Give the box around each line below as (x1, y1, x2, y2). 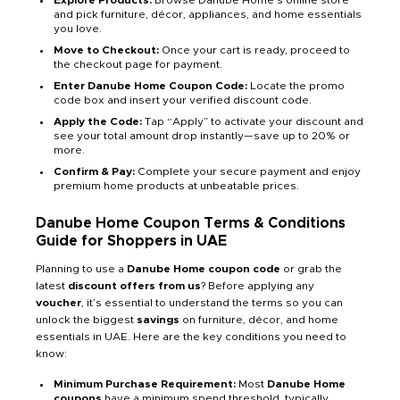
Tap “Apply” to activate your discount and (142, 116, 363, 128)
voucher (36, 297, 81, 309)
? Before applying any (201, 280, 314, 292)
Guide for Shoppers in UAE (36, 234, 227, 249)
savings (137, 314, 179, 326)
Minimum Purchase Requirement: (54, 379, 238, 390)
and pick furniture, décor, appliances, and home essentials (54, 9, 362, 21)
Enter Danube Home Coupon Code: (54, 80, 247, 92)
